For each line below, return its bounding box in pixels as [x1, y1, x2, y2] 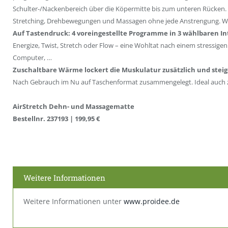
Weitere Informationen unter [23, 196, 124, 207]
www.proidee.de [124, 196, 180, 207]
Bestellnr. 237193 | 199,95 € [13, 114, 100, 124]
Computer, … [13, 53, 52, 62]
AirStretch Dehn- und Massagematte [13, 102, 134, 111]
